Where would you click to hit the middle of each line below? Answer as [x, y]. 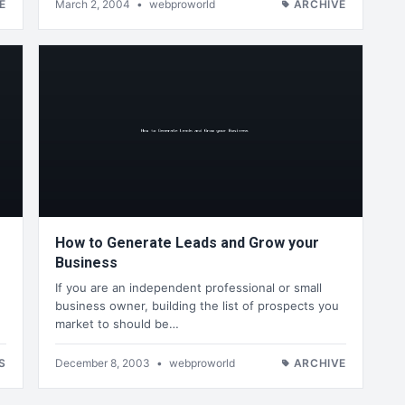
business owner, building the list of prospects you [197, 306]
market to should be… [117, 324]
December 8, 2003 [104, 363]
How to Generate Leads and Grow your [187, 242]
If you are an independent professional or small [188, 288]
